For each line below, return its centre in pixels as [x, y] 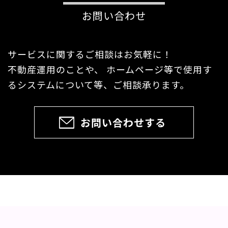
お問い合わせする [114, 122]
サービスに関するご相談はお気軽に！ [90, 54]
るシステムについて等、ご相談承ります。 [98, 84]
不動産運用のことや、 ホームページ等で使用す [110, 69]
